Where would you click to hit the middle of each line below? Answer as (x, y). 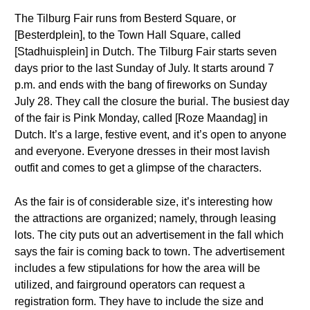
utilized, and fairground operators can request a (130, 285)
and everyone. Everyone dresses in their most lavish (142, 151)
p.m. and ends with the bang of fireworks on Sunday (141, 85)
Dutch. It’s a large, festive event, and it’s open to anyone (151, 135)
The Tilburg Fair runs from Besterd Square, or (125, 18)
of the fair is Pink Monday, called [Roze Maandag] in (141, 118)
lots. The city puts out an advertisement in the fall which (149, 235)
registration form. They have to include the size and (139, 301)
